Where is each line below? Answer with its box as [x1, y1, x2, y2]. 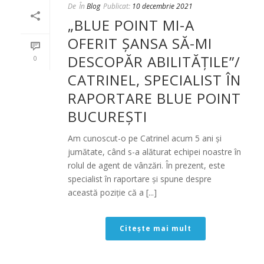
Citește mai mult [120, 223, 192, 233]
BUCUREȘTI [68, 106, 147, 126]
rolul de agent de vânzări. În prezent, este [68, 159, 225, 171]
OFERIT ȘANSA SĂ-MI [68, 33, 212, 53]
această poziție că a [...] [68, 186, 157, 198]
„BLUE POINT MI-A [68, 15, 194, 35]
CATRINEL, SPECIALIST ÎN [68, 70, 241, 90]
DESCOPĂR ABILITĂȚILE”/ [68, 51, 240, 71]
